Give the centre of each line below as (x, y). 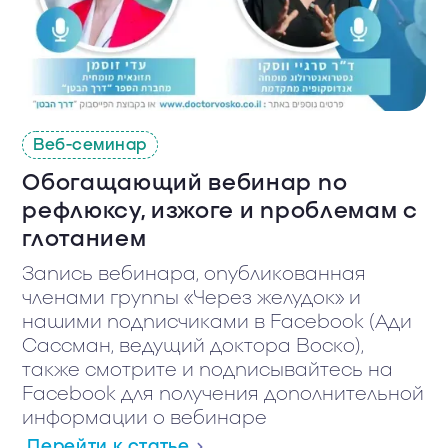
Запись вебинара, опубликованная (194, 275)
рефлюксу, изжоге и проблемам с (220, 211)
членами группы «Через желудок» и (192, 299)
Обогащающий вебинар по (185, 183)
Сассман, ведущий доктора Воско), (193, 347)
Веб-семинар (90, 145)
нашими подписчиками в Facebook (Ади (217, 323)
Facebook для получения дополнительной (223, 395)
